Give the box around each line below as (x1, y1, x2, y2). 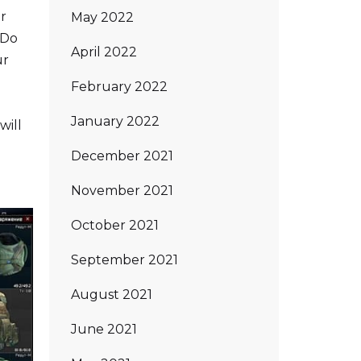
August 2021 (71, 286, 152, 302)
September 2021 (71, 251, 178, 268)
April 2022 (71, 44, 137, 60)
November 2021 (71, 182, 173, 198)
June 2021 (71, 321, 137, 337)
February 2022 (71, 78, 168, 94)
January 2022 (71, 113, 160, 129)
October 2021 (71, 217, 159, 233)
